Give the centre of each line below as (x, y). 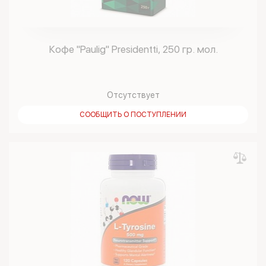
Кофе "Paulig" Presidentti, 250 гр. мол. (133, 49)
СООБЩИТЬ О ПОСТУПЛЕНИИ (133, 115)
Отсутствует (133, 95)
